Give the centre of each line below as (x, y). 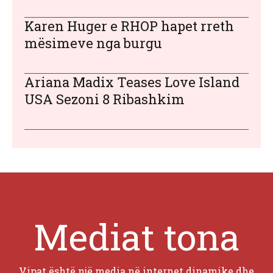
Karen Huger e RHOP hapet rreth (129, 26)
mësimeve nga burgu (93, 43)
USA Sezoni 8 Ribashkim (105, 99)
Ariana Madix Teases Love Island (132, 82)
